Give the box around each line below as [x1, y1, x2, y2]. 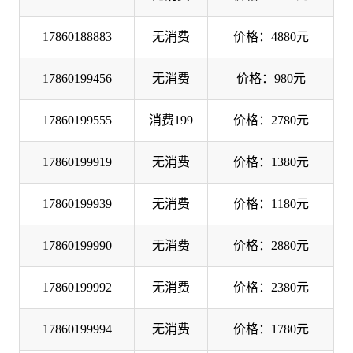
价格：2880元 [232, 238, 309, 252]
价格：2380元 [232, 280, 309, 294]
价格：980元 [236, 71, 306, 85]
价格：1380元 [232, 154, 309, 169]
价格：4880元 [232, 29, 309, 43]
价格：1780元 [232, 321, 309, 336]
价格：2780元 [232, 113, 309, 127]
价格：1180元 [232, 196, 309, 210]
